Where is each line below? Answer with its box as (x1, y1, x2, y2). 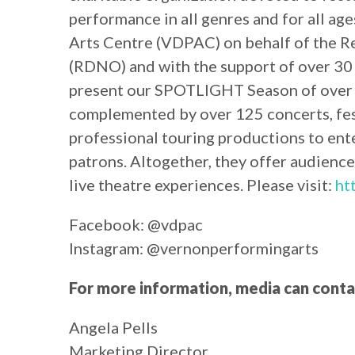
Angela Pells (69, 318, 158, 338)
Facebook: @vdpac (69, 215, 203, 235)
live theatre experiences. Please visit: (69, 175, 335, 195)
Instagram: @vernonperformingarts (69, 239, 319, 258)
